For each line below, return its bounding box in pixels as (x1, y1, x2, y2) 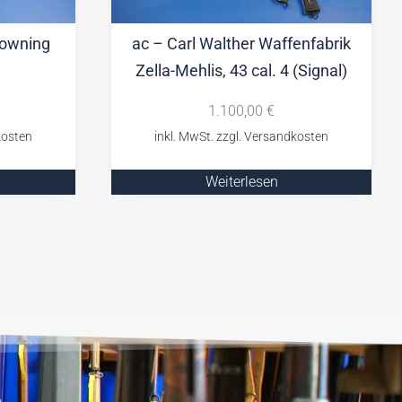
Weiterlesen (205, 172, 278, 190)
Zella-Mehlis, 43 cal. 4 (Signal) (135, 60, 347, 80)
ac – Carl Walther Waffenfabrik (132, 33, 351, 53)
